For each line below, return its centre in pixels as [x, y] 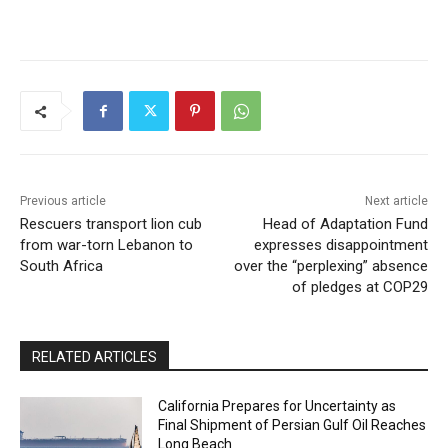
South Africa [61, 266]
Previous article [63, 201]
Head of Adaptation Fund [345, 224]
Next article [396, 201]
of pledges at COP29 [359, 287]
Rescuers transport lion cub [111, 224]
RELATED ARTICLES [94, 357]
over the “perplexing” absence [330, 266]
